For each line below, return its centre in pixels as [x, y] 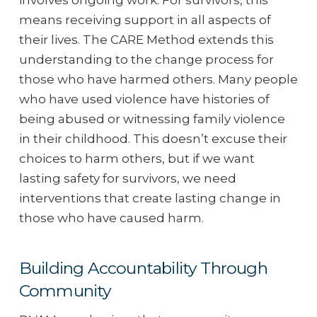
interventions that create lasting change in [150, 198]
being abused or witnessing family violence [152, 119]
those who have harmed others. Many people [158, 80]
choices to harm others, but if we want [137, 159]
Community [65, 290]
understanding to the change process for [146, 60]
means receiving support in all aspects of [145, 20]
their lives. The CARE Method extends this [146, 40]
